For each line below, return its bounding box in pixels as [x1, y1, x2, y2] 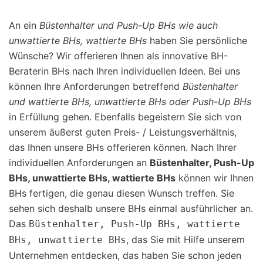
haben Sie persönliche [147, 34, 247, 46]
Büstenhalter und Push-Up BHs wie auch [39, 19, 218, 31]
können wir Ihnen [176, 171, 254, 184]
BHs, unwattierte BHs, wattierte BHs [9, 171, 176, 184]
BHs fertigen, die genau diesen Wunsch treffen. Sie [9, 187, 234, 199]
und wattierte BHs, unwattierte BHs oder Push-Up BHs [9, 95, 251, 107]
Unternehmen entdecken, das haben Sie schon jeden [9, 249, 241, 261]
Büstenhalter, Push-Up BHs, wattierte [29, 218, 240, 230]
